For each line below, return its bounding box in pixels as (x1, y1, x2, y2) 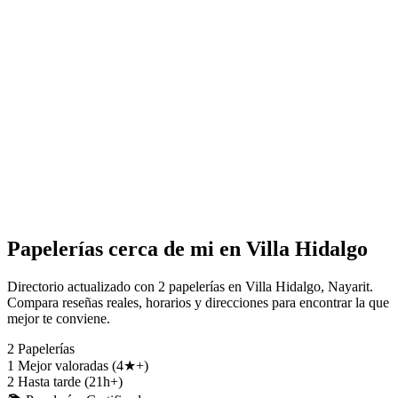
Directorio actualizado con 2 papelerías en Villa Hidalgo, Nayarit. (7, 278, 373, 294)
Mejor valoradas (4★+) (18, 357, 148, 373)
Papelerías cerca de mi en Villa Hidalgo (7, 236, 368, 260)
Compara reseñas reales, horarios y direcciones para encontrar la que (7, 294, 389, 310)
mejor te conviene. (7, 310, 110, 326)
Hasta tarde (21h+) (18, 373, 123, 389)
